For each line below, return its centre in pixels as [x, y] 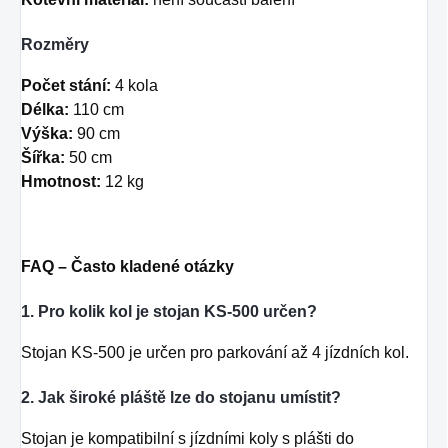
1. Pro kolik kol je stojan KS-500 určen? [169, 311]
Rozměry [55, 44]
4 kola [134, 85]
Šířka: [43, 157]
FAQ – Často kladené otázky [127, 266]
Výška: [47, 133]
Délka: [45, 109]
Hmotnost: [61, 181]
